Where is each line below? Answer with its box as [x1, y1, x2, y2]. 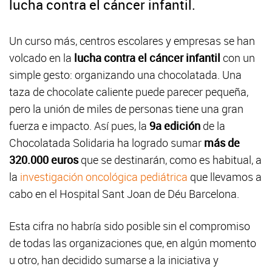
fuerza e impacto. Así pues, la [9, 118, 149, 134]
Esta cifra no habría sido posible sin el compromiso [9, 219, 250, 234]
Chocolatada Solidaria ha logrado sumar [9, 135, 204, 151]
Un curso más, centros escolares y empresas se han [9, 33, 255, 49]
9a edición [149, 118, 200, 134]
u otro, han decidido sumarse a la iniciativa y [9, 253, 219, 268]
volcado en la [9, 50, 74, 66]
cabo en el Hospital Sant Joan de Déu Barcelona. [9, 186, 239, 202]
